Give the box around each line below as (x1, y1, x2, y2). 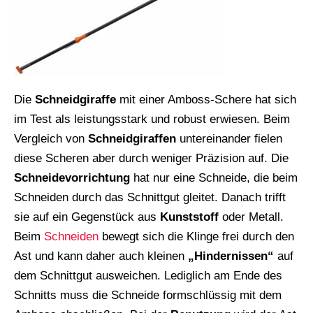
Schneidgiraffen (88, 132, 176, 146)
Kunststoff (160, 210, 219, 224)
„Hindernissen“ (188, 249, 274, 263)
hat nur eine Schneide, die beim (130, 171, 298, 185)
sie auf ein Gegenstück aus (14, 210, 160, 224)
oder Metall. (219, 210, 284, 224)
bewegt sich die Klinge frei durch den (99, 230, 294, 244)
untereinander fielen (176, 132, 282, 146)
